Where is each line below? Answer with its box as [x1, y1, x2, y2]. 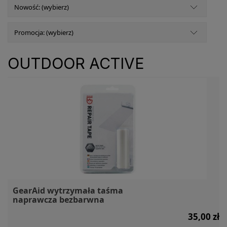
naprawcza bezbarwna [13, 194, 104, 205]
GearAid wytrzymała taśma [13, 184, 123, 196]
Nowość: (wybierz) [14, 2, 69, 12]
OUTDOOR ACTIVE [8, 54, 144, 72]
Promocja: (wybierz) [14, 27, 73, 37]
